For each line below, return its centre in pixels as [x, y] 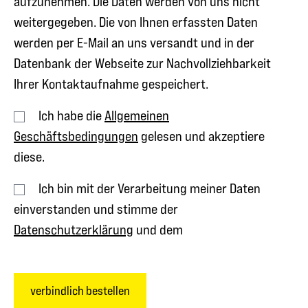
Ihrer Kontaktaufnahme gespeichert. [111, 84]
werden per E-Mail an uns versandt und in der [134, 43]
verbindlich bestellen [80, 291]
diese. [29, 157]
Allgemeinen [137, 116]
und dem [158, 230]
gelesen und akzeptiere [201, 136]
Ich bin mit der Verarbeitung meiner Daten [148, 189]
